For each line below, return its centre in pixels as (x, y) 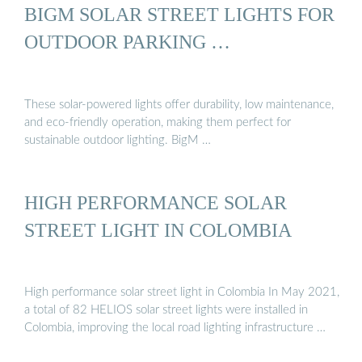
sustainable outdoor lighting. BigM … (118, 140)
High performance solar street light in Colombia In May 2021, (182, 293)
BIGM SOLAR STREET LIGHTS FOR (179, 15)
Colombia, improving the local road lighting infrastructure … (175, 328)
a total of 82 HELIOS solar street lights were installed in (166, 310)
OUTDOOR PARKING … (127, 42)
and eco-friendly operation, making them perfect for (158, 122)
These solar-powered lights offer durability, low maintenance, (179, 104)
